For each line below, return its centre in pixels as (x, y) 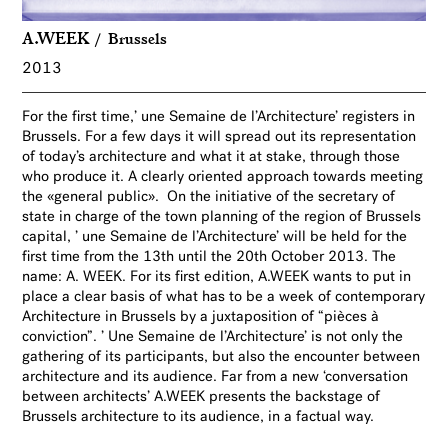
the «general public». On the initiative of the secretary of (209, 197)
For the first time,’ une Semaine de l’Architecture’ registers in (219, 117)
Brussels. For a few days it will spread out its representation (219, 137)
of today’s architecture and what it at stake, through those (211, 157)
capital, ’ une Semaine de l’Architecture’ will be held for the (215, 237)
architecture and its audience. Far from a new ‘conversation (215, 377)
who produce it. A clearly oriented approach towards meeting (223, 177)
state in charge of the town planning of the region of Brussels (222, 217)
